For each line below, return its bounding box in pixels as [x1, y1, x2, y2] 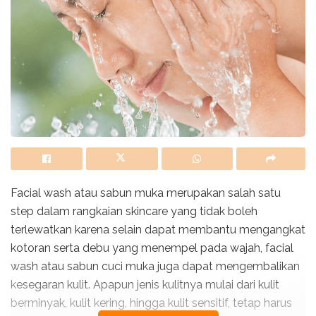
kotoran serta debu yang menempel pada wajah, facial [11, 241, 293, 255]
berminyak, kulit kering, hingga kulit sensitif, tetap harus [11, 296, 292, 310]
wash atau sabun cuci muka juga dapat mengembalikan [11, 259, 300, 273]
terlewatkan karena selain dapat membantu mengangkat [11, 222, 305, 236]
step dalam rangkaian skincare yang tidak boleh [11, 204, 257, 218]
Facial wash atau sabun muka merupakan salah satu [11, 186, 281, 200]
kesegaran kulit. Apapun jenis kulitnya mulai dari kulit [11, 277, 279, 291]
